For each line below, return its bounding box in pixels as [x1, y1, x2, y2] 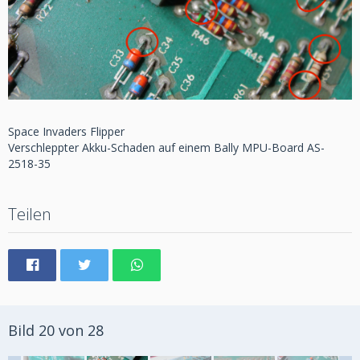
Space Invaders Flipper [8, 124, 125, 140]
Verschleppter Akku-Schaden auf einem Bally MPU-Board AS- [8, 140, 325, 156]
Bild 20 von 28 [8, 321, 104, 341]
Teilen [8, 203, 51, 226]
